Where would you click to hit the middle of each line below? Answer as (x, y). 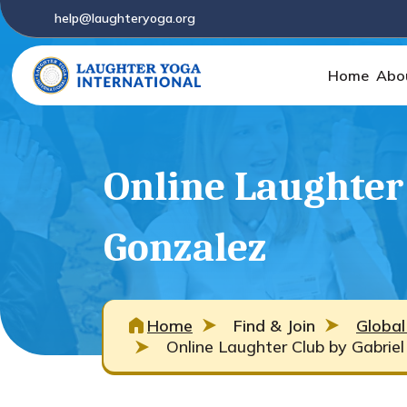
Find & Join (274, 325)
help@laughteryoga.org (125, 18)
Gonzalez (185, 247)
